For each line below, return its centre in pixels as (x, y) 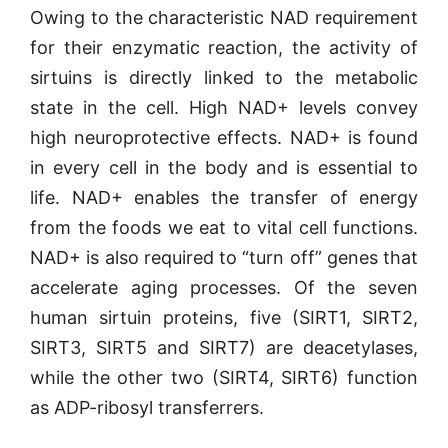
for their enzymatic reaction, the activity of (224, 47)
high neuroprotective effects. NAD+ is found (224, 137)
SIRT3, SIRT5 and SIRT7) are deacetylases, (224, 347)
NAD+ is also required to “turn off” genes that (224, 257)
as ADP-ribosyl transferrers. (147, 407)
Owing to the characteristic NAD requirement (224, 17)
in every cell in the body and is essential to (224, 167)
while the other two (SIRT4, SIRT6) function (224, 377)
